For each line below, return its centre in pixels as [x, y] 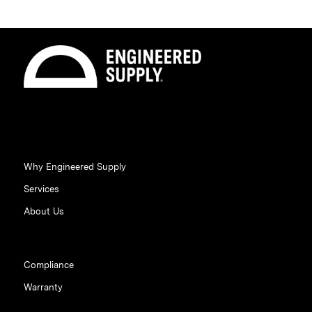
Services [41, 189]
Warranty [43, 287]
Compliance [48, 265]
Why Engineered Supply [75, 166]
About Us [44, 211]
